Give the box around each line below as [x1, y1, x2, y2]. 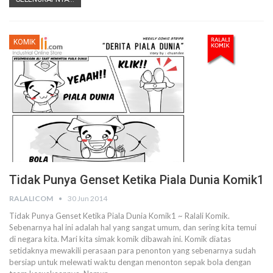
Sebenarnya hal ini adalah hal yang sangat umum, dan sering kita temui [9, 222, 257, 232]
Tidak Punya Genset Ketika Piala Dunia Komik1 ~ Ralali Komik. [9, 211, 230, 221]
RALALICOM [9, 194, 54, 203]
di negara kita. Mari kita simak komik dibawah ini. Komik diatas [9, 234, 231, 244]
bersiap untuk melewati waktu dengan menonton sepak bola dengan [9, 257, 251, 267]
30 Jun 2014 [68, 194, 107, 203]
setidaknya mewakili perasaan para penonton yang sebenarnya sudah [9, 246, 256, 255]
